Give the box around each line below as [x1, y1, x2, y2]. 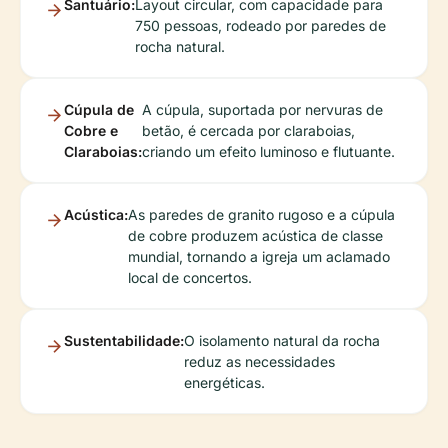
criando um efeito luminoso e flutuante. [142, 143, 395, 161]
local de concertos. [128, 269, 252, 287]
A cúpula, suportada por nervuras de [142, 101, 383, 119]
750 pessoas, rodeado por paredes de [135, 17, 386, 35]
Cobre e [64, 122, 118, 140]
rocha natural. [135, 38, 225, 56]
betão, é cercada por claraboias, [142, 122, 355, 140]
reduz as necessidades [184, 353, 335, 371]
